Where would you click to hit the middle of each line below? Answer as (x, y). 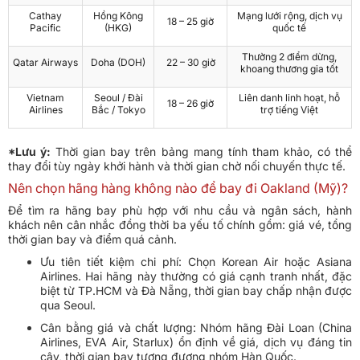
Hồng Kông (118, 16)
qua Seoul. (68, 305)
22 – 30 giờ (190, 63)
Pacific (45, 28)
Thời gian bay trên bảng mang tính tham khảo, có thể (202, 152)
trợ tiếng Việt (289, 110)
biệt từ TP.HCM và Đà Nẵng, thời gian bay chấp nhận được (196, 291)
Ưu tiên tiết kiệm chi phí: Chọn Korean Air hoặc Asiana (196, 262)
